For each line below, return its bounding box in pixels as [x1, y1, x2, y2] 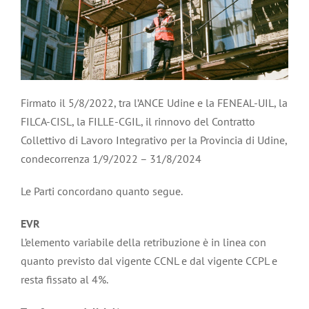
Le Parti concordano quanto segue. [21, 183, 183, 198]
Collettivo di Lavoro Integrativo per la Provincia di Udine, [21, 132, 287, 147]
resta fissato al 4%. [21, 272, 108, 286]
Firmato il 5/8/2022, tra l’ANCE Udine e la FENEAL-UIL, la [21, 95, 288, 110]
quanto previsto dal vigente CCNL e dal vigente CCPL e [21, 253, 277, 268]
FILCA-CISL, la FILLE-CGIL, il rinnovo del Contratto [21, 114, 255, 128]
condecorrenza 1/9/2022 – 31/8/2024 [21, 151, 201, 166]
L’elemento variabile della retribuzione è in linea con [21, 235, 266, 249]
